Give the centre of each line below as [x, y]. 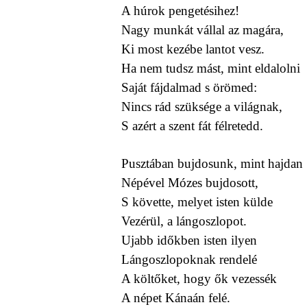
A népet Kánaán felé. [175, 298]
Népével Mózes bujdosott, [189, 183]
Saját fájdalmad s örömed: [189, 88]
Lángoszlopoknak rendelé [189, 260]
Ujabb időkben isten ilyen [189, 241]
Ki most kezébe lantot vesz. [193, 49]
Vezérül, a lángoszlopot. [184, 221]
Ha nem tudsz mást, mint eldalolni [210, 69]
